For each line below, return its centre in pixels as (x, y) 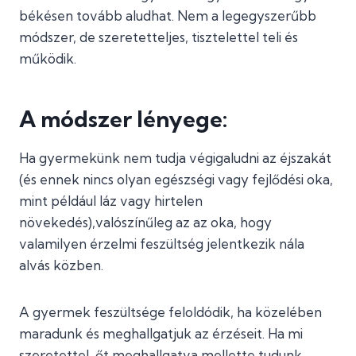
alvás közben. (61, 265)
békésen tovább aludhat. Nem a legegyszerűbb (168, 15)
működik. (48, 58)
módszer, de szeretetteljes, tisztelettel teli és (159, 37)
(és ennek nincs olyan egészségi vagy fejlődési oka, (176, 179)
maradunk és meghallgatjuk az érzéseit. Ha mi (161, 333)
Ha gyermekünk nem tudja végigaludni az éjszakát (175, 158)
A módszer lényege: (123, 119)
